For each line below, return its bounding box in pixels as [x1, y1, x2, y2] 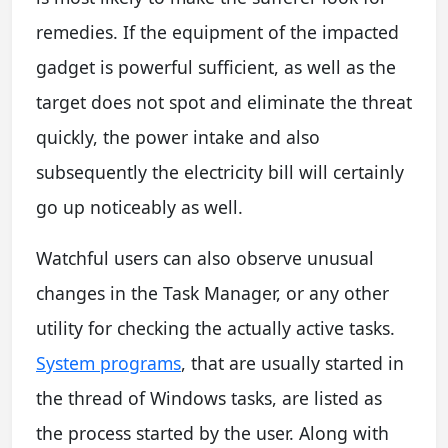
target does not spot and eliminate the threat [36, 89, 412, 114]
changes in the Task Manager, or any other [36, 280, 389, 305]
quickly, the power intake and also [36, 124, 320, 149]
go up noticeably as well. [36, 194, 243, 219]
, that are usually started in [181, 350, 404, 375]
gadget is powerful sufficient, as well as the [36, 54, 396, 79]
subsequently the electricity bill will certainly [36, 159, 404, 184]
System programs [36, 350, 181, 375]
